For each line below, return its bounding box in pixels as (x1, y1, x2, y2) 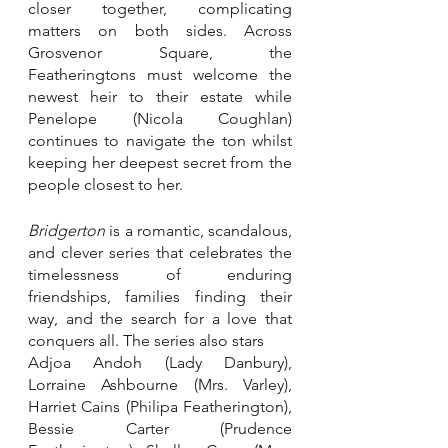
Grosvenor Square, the (28, 42, 292, 62)
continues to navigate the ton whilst (28, 130, 292, 150)
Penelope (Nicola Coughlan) (28, 108, 292, 128)
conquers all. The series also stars (28, 330, 268, 350)
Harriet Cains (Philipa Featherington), (28, 396, 292, 416)
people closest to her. (28, 174, 187, 194)
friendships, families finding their (28, 286, 292, 306)
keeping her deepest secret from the (28, 152, 292, 172)
